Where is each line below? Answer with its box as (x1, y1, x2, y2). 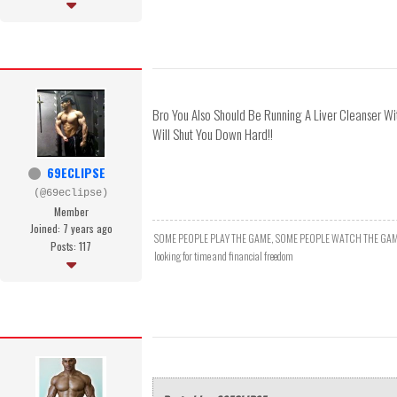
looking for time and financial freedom (154, 248, 293, 264)
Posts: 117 (51, 238, 91, 254)
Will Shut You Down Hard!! (152, 124, 273, 144)
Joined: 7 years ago (29, 221, 113, 237)
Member (53, 204, 89, 220)
